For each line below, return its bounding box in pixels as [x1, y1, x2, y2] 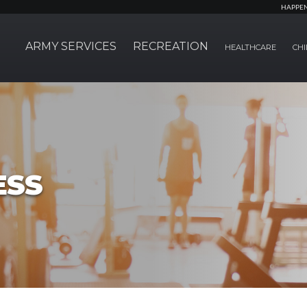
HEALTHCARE [225, 42, 276, 52]
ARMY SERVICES [25, 40, 116, 53]
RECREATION [133, 40, 208, 53]
